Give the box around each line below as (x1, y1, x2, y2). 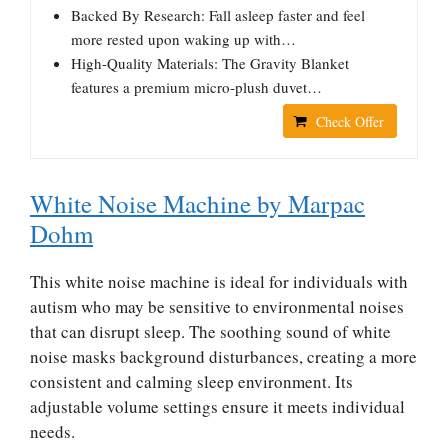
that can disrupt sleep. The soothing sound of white (30, 320, 391, 343)
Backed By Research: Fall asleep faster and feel (71, 5, 365, 25)
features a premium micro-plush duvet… (71, 77, 322, 97)
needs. (30, 420, 75, 443)
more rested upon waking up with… (71, 29, 296, 49)
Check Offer (316, 112, 384, 131)
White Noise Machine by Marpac (30, 187, 365, 220)
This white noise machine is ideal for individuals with (30, 270, 408, 293)
